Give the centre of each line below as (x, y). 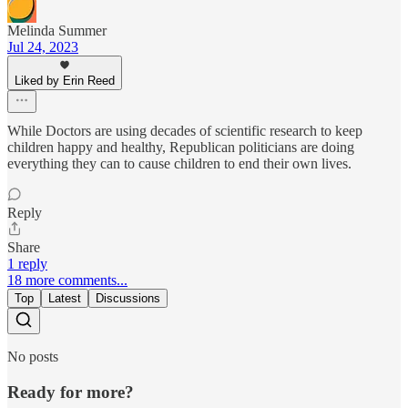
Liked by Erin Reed (65, 81)
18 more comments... (67, 280)
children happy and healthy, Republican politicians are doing (181, 148)
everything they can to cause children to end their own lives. (179, 164)
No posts (33, 357)
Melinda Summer (57, 31)
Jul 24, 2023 (43, 47)
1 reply (27, 264)
